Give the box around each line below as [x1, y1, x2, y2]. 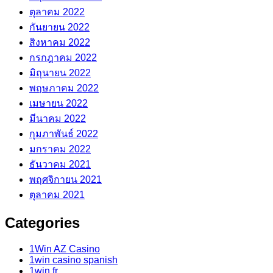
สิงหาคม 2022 [29, 37, 90, 48]
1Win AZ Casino [29, 243, 100, 254]
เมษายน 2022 [29, 97, 88, 108]
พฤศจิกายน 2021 [29, 174, 102, 185]
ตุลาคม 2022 [29, 6, 85, 17]
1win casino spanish [29, 254, 118, 265]
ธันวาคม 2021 [29, 158, 91, 169]
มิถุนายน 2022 [29, 67, 91, 78]
